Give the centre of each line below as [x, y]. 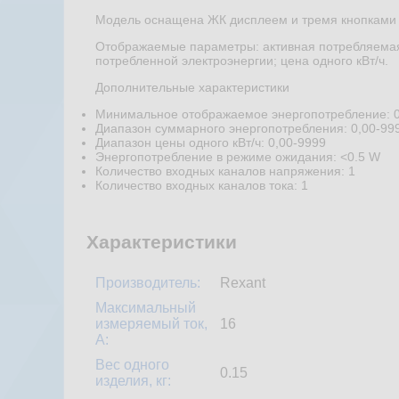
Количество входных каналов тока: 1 [202, 185]
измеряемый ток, [151, 324]
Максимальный [146, 308]
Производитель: [148, 283]
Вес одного [132, 365]
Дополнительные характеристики [192, 87]
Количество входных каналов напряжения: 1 [225, 171]
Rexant [243, 283]
